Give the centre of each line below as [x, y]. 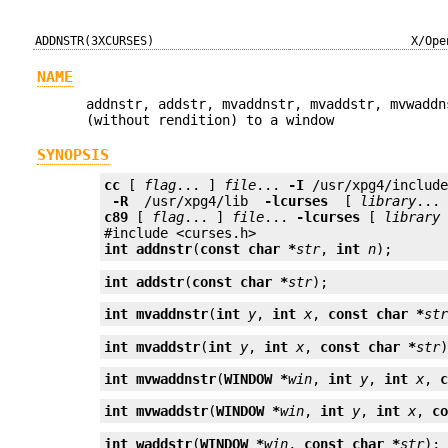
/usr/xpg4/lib [196, 201]
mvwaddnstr [176, 378]
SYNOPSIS [72, 155]
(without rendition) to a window [210, 119]
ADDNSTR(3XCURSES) [95, 41]
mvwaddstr [172, 411]
